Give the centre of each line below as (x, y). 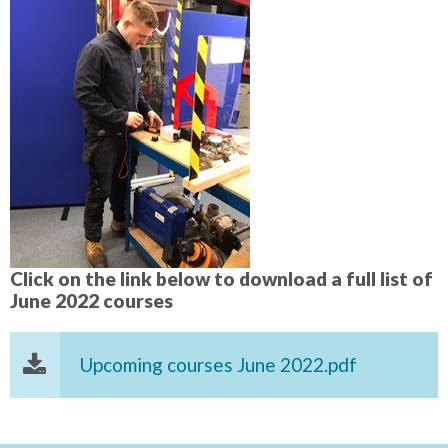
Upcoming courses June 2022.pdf (217, 365)
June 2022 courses (91, 301)
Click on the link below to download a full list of (221, 279)
